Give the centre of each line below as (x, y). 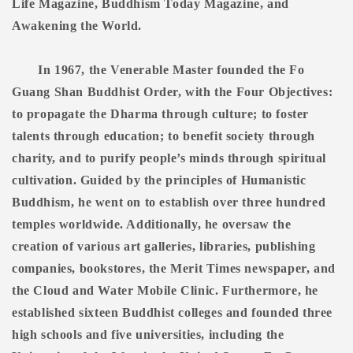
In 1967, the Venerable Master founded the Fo (171, 70)
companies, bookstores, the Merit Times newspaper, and (174, 269)
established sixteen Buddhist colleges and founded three (173, 313)
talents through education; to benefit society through (163, 136)
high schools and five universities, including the (148, 335)
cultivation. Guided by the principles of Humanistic (159, 180)
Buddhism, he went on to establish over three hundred (169, 203)
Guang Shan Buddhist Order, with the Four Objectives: (173, 92)
